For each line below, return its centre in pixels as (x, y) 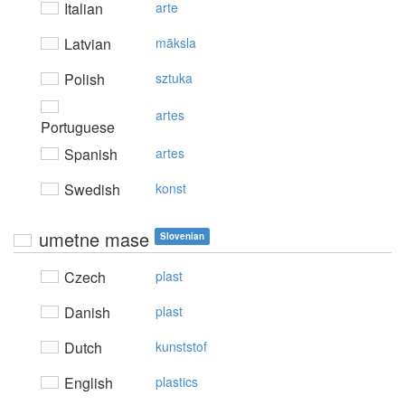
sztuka (174, 78)
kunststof (181, 346)
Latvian (86, 44)
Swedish (90, 189)
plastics (177, 381)
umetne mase (94, 239)
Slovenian (182, 236)
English (87, 383)
